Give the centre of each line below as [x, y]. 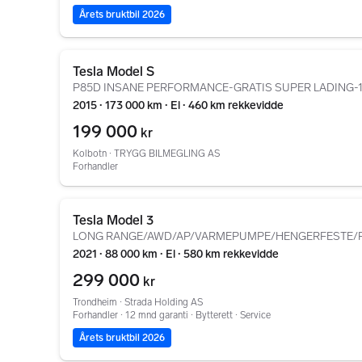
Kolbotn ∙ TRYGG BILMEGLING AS [146, 154]
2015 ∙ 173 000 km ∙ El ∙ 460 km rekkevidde [178, 105]
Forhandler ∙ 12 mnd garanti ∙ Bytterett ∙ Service [172, 315]
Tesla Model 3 [113, 220]
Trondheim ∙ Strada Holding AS [138, 302]
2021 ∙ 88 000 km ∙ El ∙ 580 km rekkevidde [176, 254]
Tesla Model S [114, 72]
